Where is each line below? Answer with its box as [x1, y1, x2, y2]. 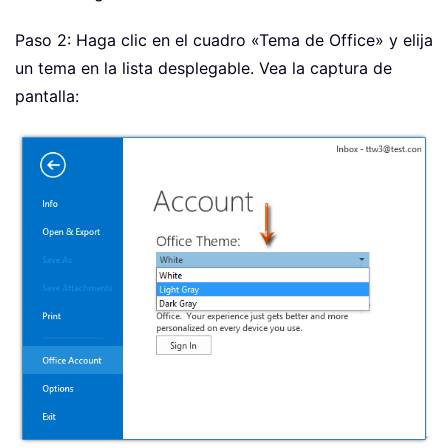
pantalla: [15, 86, 79, 107]
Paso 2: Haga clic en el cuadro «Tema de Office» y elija [15, 30, 433, 51]
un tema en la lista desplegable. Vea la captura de [15, 58, 392, 79]
